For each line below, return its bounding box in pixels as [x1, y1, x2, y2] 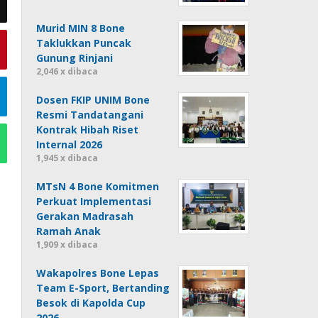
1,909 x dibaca [36, 238, 99, 251]
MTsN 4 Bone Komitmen [36, 179, 160, 193]
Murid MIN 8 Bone [36, 21, 126, 35]
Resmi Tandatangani [36, 107, 144, 121]
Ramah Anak [36, 224, 102, 238]
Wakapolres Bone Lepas [36, 265, 160, 280]
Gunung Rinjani [36, 50, 114, 65]
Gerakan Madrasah [36, 209, 134, 223]
